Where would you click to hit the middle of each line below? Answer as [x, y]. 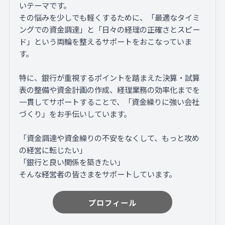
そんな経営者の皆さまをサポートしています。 [98, 174]
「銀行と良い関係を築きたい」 [72, 161]
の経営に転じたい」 [53, 149]
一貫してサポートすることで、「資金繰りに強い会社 [109, 101]
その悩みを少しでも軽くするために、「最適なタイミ [110, 17]
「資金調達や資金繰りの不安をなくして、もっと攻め [109, 137]
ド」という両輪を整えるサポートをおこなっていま [106, 41]
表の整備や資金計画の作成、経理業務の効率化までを [110, 89]
